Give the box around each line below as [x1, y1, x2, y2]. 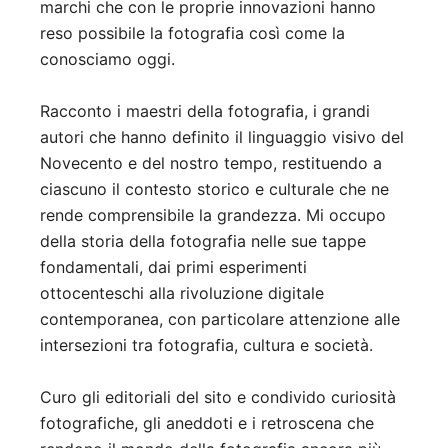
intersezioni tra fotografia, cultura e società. [40, 335, 373, 356]
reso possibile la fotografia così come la [40, 23, 345, 44]
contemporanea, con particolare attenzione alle [40, 309, 400, 330]
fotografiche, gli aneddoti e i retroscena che [40, 413, 374, 434]
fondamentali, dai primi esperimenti [40, 257, 307, 278]
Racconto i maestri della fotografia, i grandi [40, 101, 370, 122]
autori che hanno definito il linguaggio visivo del [40, 127, 404, 148]
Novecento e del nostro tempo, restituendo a [40, 153, 382, 174]
